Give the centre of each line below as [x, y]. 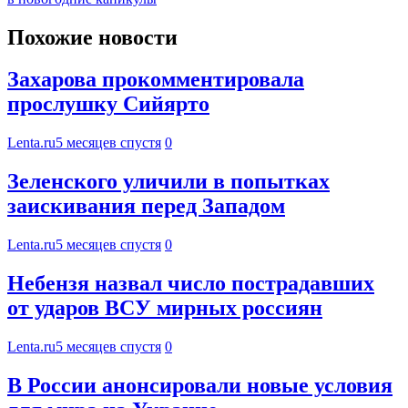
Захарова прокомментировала [156, 80]
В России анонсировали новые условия [200, 385]
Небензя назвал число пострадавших [191, 284]
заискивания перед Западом [146, 206]
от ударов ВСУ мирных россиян [165, 308]
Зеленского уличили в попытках [168, 182]
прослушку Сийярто [108, 104]
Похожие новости [92, 37]
